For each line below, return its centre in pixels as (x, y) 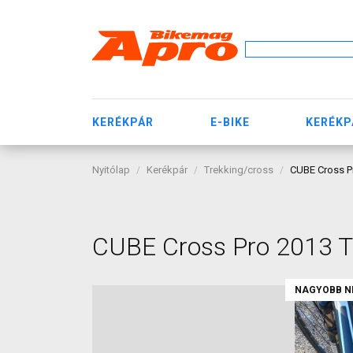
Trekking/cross (239, 170)
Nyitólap (111, 170)
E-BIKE (230, 122)
